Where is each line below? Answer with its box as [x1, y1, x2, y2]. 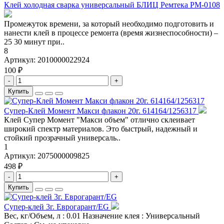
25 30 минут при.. [4, 37, 64, 46]
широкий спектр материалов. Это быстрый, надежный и [4, 124, 197, 133]
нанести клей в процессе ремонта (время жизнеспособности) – [4, 28, 218, 37]
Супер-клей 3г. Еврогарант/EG [4, 202, 111, 211]
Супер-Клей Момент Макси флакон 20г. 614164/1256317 [4, 106, 198, 115]
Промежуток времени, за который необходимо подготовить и [4, 19, 214, 28]
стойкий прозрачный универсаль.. [4, 133, 120, 142]
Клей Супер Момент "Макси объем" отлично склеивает [4, 115, 195, 124]
